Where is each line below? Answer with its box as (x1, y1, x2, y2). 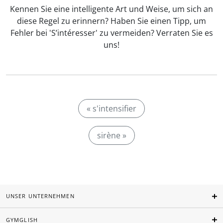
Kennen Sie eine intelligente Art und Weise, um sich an (10, 3, 213, 14)
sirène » (97, 130, 126, 141)
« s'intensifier (87, 103, 136, 114)
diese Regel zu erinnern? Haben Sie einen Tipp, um (17, 15, 206, 26)
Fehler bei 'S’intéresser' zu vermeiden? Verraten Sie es (10, 27, 213, 38)
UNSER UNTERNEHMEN (6, 192, 75, 200)
